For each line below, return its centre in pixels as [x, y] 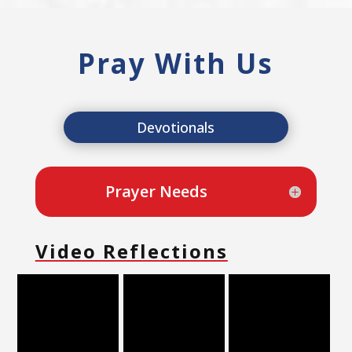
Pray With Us [176, 63]
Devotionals [176, 127]
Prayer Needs [156, 192]
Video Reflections [131, 251]
